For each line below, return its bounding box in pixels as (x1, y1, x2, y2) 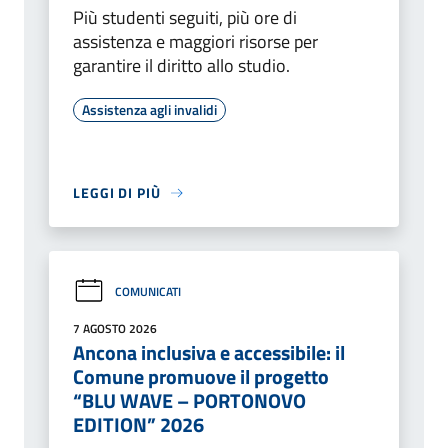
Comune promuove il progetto (73, 361, 329, 393)
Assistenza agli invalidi (82, 99, 217, 121)
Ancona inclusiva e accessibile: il (73, 337, 345, 369)
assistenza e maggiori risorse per (73, 28, 318, 56)
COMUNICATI (115, 281, 181, 301)
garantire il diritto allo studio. (73, 52, 290, 80)
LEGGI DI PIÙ (73, 182, 161, 204)
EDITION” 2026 (73, 409, 204, 441)
